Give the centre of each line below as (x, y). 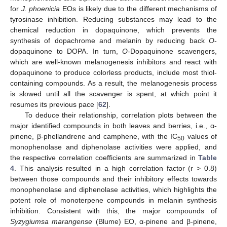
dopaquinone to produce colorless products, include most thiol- (113, 73)
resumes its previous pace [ (54, 105)
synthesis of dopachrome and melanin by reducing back (109, 41)
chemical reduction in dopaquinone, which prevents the (113, 30)
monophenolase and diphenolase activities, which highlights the (113, 190)
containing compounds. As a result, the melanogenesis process (113, 83)
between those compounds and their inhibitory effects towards (113, 179)
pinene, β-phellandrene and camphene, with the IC (94, 137)
